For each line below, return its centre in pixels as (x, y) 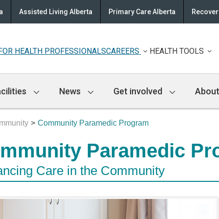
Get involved (139, 91)
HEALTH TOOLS (177, 51)
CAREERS (123, 51)
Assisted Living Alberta (56, 12)
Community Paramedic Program (93, 123)
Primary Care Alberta (142, 12)
